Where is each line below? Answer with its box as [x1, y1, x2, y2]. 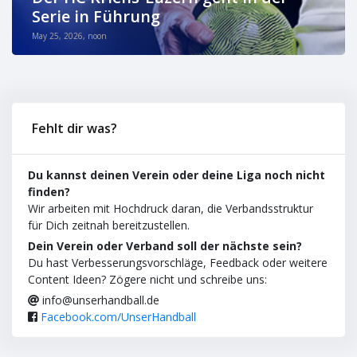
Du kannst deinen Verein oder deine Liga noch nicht [28, 167, 325, 182]
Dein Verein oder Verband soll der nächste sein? [28, 238, 302, 253]
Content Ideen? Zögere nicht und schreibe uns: [28, 272, 267, 287]
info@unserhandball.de [39, 292, 159, 308]
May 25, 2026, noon [32, 30, 107, 41]
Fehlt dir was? [32, 119, 117, 137]
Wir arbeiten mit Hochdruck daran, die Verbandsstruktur [28, 201, 313, 216]
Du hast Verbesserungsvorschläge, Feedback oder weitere [28, 255, 328, 270]
